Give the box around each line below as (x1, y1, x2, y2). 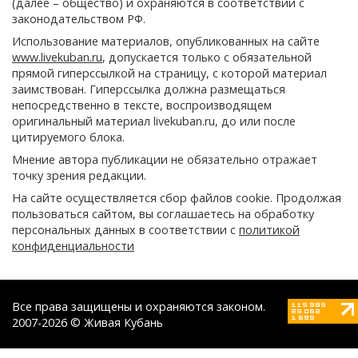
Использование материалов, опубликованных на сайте (12, 34, 320, 50)
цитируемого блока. (12, 129, 125, 145)
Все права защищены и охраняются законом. (12, 299, 265, 315)
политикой (239, 222, 300, 238)
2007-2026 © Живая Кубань (12, 315, 163, 331)
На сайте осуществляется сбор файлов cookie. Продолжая (12, 190, 341, 206)
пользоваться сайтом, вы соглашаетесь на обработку (12, 206, 314, 222)
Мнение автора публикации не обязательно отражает (12, 152, 317, 168)
